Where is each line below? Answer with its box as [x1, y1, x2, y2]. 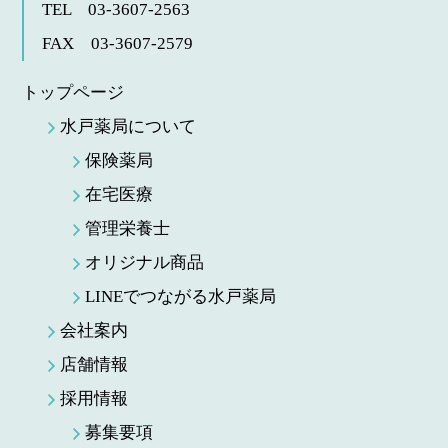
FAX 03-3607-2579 [42, 34, 194, 53]
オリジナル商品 [85, 253, 205, 272]
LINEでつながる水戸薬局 [85, 287, 277, 306]
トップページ [22, 83, 125, 102]
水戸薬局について [59, 117, 196, 136]
